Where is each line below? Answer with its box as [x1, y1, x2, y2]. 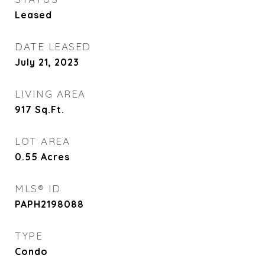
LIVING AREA [15, 88, 86, 100]
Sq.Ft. [35, 104, 64, 115]
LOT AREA [15, 135, 70, 147]
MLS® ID [15, 182, 61, 195]
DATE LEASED [15, 40, 91, 53]
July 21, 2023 [15, 56, 79, 68]
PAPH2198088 [15, 198, 84, 210]
